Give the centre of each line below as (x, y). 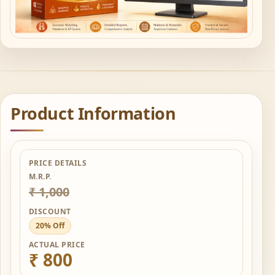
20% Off (50, 226)
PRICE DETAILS (58, 163)
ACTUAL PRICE (57, 245)
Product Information (93, 114)
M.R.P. (40, 177)
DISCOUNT (50, 212)
